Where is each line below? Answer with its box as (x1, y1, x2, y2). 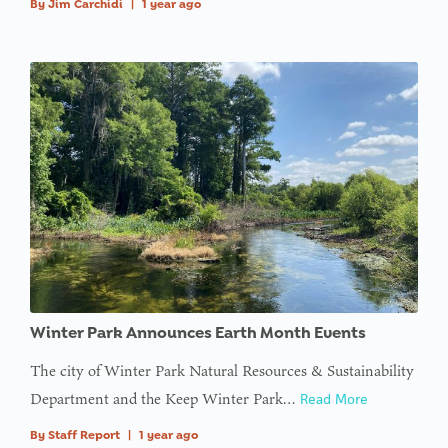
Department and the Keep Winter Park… (30, 387, 300, 409)
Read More (300, 389, 368, 408)
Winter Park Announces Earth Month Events (30, 322, 366, 342)
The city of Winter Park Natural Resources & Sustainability (30, 359, 414, 381)
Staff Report (48, 427, 120, 442)
